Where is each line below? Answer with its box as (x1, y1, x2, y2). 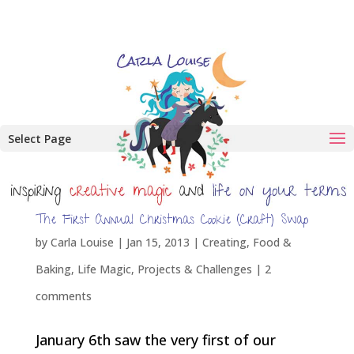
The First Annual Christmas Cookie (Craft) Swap (35, 211, 308, 232)
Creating (201, 235, 247, 250)
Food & (252, 235, 292, 250)
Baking (35, 262, 71, 277)
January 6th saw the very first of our (35, 330, 276, 349)
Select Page (8, 131, 71, 146)
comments (35, 288, 92, 303)
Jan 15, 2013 (126, 235, 190, 250)
